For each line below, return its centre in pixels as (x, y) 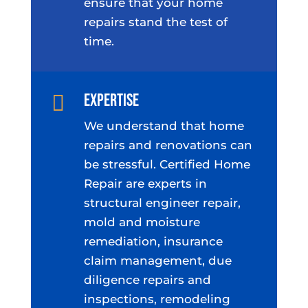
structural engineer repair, (162, 202)
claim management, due (157, 260)
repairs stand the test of (155, 22)
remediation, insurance (153, 241)
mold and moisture (142, 222)
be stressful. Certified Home (167, 164)
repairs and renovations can (168, 145)
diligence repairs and (147, 279)
